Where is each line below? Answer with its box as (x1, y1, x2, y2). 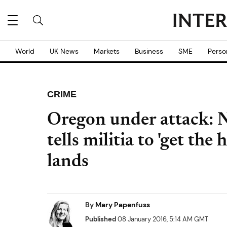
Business (135, 47, 163, 56)
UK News (50, 47, 79, 56)
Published (85, 215, 116, 223)
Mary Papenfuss (95, 200, 150, 209)
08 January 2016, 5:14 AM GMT (116, 215, 208, 223)
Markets (94, 47, 120, 56)
